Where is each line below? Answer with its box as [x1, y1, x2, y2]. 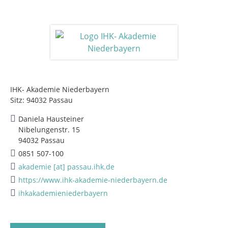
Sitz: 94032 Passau [10, 95, 73, 105]
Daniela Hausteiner [18, 114, 84, 124]
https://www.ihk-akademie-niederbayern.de [18, 175, 167, 185]
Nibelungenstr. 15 [18, 125, 80, 134]
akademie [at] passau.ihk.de [18, 162, 115, 172]
